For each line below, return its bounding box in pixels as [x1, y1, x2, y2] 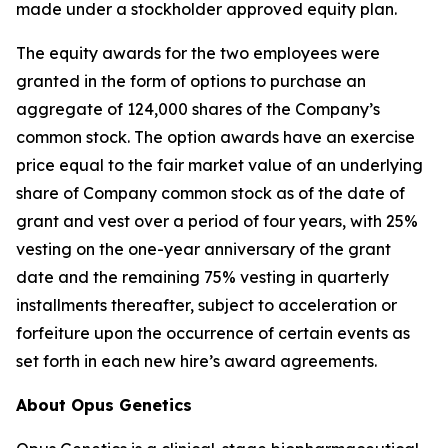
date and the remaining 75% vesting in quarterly [16, 267, 389, 287]
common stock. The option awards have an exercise [16, 127, 415, 147]
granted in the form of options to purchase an [16, 71, 366, 91]
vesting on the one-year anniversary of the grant [16, 239, 391, 259]
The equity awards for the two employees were [16, 43, 380, 63]
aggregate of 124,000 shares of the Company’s [16, 99, 380, 119]
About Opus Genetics [16, 395, 192, 415]
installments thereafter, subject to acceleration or [16, 295, 397, 315]
